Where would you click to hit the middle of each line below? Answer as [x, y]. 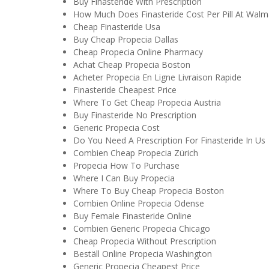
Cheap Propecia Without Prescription [145, 241]
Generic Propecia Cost [116, 127]
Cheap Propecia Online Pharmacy [138, 52]
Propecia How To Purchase [126, 165]
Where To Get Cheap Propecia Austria [147, 102]
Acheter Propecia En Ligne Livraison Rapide [157, 77]
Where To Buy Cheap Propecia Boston [149, 190]
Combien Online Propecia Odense [139, 203]
